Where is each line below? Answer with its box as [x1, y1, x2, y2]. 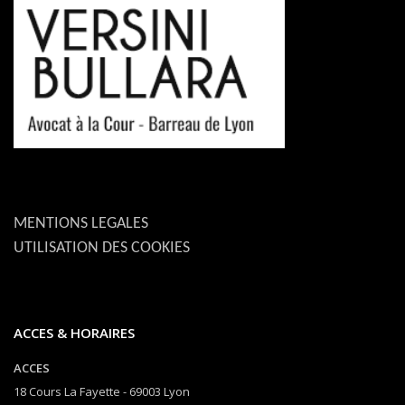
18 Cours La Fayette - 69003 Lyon [14, 383, 190, 400]
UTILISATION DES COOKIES [14, 240, 190, 258]
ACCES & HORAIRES [14, 324, 135, 343]
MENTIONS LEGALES [14, 215, 148, 233]
